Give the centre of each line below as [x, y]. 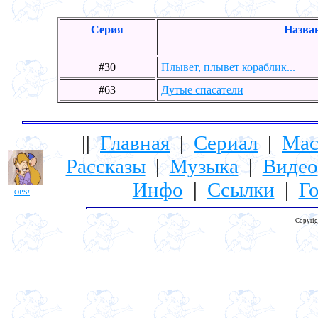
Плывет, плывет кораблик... [228, 67]
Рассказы [105, 166]
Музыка [204, 166]
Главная [135, 142]
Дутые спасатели [202, 89]
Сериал [226, 142]
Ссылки [241, 189]
